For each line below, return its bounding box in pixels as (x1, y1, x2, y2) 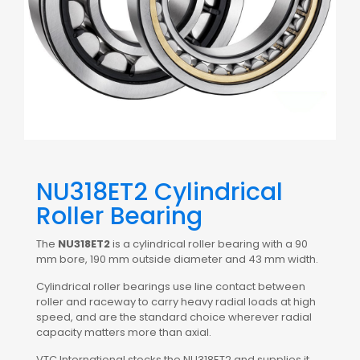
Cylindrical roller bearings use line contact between (36, 279, 305, 295)
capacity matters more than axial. (36, 325, 211, 341)
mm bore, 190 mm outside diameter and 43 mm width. (36, 252, 318, 268)
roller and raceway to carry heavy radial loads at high (36, 294, 316, 310)
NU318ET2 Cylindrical (36, 175, 283, 210)
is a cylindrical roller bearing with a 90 (110, 236, 308, 252)
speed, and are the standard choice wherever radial (36, 309, 312, 325)
